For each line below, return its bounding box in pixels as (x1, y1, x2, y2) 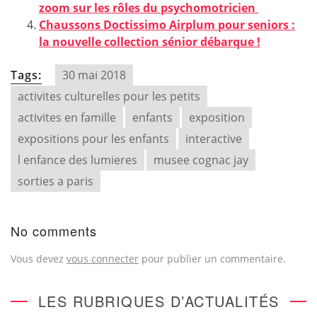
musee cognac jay (154, 152, 248, 168)
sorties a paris (18, 173, 93, 189)
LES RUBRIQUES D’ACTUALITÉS (38, 291, 279, 311)
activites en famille (18, 110, 116, 125)
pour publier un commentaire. (139, 252, 286, 265)
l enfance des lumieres (18, 152, 137, 168)
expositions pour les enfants (18, 131, 169, 146)
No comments (11, 221, 97, 240)
